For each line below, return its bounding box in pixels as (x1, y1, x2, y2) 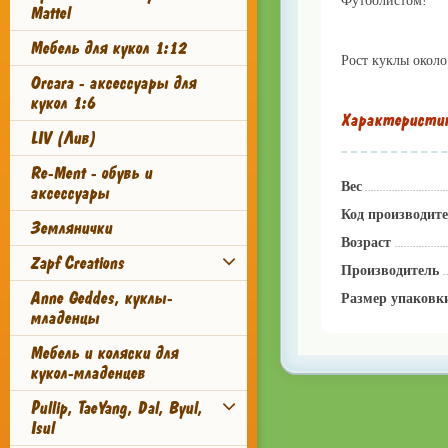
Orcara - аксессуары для (30, 72, 196, 94)
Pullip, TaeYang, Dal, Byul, (30, 397, 202, 419)
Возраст (340, 235, 391, 250)
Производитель (340, 263, 439, 278)
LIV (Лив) (30, 127, 96, 149)
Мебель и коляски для (30, 342, 178, 364)
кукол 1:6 (30, 92, 95, 114)
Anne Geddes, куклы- (30, 287, 172, 309)
